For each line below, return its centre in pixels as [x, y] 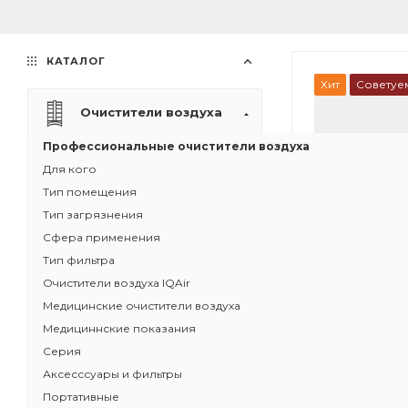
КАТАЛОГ [74, 61]
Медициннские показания [119, 328]
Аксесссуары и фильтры [112, 374]
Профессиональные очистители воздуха [176, 146]
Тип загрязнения [93, 214]
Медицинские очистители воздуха [142, 306]
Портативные [81, 397]
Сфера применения [102, 237]
